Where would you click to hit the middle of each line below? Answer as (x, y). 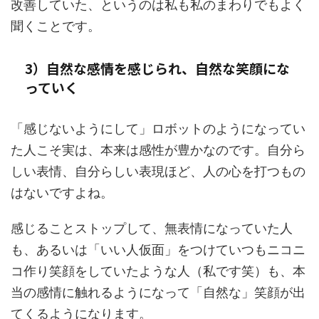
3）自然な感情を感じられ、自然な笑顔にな (157, 68)
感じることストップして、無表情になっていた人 (152, 229)
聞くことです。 (56, 26)
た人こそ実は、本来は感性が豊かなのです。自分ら (158, 150)
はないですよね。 (62, 193)
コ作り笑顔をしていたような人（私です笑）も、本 (158, 271)
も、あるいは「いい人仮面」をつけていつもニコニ (158, 250)
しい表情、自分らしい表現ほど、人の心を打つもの (158, 172)
